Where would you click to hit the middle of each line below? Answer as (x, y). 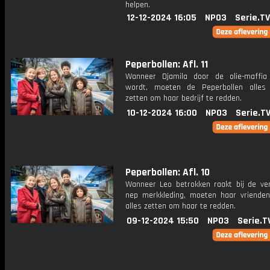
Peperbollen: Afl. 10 (168, 172)
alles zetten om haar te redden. (181, 206)
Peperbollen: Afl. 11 (167, 64)
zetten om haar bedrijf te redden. (184, 98)
